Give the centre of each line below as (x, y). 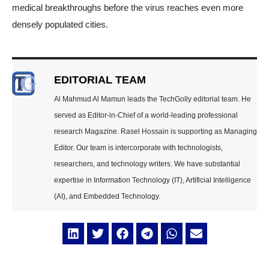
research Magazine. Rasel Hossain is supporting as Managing (156, 132)
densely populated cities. (60, 25)
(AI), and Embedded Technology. (107, 197)
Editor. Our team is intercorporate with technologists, (138, 148)
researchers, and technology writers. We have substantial (147, 164)
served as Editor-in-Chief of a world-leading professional (146, 116)
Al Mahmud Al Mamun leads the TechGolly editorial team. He (153, 99)
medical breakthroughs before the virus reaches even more (128, 8)
